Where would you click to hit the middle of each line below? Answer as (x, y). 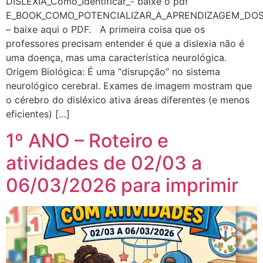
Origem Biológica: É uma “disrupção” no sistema (113, 72)
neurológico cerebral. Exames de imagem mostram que (129, 86)
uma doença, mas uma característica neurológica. (116, 58)
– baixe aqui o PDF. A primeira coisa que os (105, 30)
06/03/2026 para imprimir (122, 185)
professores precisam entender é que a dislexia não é (125, 44)
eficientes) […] (38, 114)
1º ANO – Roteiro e (87, 140)
